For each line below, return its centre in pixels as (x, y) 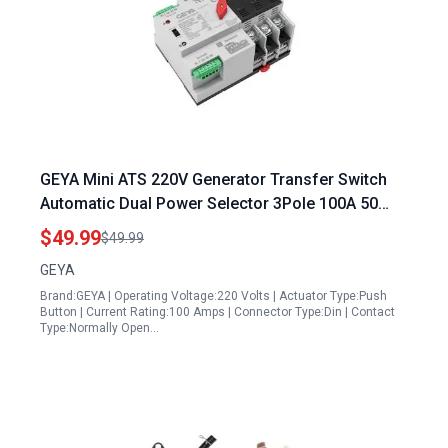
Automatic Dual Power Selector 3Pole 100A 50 (209, 203)
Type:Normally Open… (99, 328)
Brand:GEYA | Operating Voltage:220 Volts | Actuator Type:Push (213, 296)
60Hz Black (81, 227)
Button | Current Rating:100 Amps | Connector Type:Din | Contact (217, 312)
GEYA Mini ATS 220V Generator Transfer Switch (213, 179)
